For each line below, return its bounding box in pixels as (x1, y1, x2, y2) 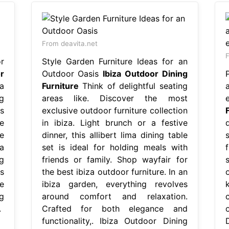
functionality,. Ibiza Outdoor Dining (41, 215, 188, 226)
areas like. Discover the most (41, 93, 188, 103)
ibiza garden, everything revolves (41, 178, 188, 189)
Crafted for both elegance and (41, 203, 188, 214)
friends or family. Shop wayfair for (41, 154, 188, 165)
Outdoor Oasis (41, 68, 103, 79)
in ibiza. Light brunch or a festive (41, 117, 188, 128)
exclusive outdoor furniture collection (41, 105, 188, 116)
